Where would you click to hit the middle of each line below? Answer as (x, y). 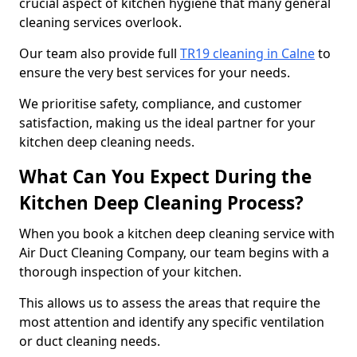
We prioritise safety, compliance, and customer (161, 104)
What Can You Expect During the (165, 177)
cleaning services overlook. (102, 22)
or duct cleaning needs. (91, 341)
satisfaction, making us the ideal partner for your (167, 123)
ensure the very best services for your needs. (155, 73)
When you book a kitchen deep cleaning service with (177, 233)
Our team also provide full (100, 53)
